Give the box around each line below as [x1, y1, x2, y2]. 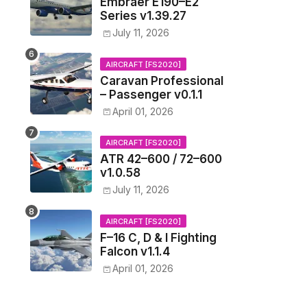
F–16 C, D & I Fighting [99, 231, 217, 245]
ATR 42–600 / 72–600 [99, 152, 222, 167]
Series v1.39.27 [99, 8, 186, 23]
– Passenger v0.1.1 [99, 87, 202, 101]
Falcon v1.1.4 [99, 245, 170, 258]
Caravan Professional [99, 73, 223, 88]
